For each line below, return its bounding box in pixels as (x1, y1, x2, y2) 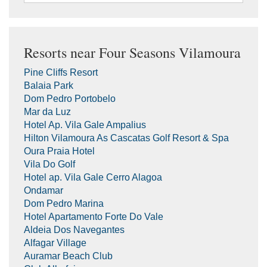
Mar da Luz (24, 106, 71, 117)
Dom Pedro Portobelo (24, 93, 116, 104)
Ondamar (24, 185, 63, 195)
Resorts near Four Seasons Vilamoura (24, 42, 241, 62)
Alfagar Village (24, 237, 86, 248)
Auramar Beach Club (24, 250, 113, 261)
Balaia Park (24, 80, 73, 91)
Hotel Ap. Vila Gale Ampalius (24, 119, 146, 130)
